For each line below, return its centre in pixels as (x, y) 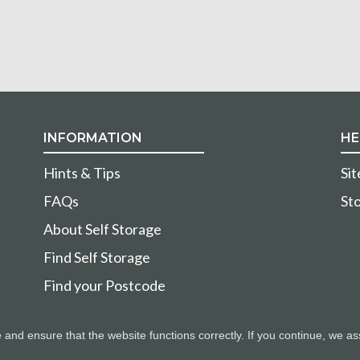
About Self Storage (102, 229)
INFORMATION (93, 138)
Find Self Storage (97, 258)
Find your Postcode (104, 286)
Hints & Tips (82, 173)
